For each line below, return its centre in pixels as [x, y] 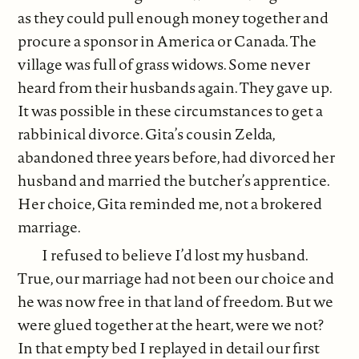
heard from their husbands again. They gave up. [175, 88]
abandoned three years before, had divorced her [177, 157]
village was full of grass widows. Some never [164, 65]
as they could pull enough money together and [173, 18]
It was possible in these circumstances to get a [171, 111]
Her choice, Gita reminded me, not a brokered [170, 204]
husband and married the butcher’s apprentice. [174, 181]
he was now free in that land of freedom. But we [176, 301]
